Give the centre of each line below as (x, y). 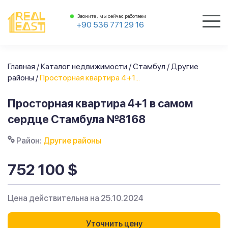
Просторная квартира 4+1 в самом (100, 103)
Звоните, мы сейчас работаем (112, 16)
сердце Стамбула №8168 (77, 119)
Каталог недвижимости (84, 66)
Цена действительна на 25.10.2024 (76, 198)
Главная (21, 66)
